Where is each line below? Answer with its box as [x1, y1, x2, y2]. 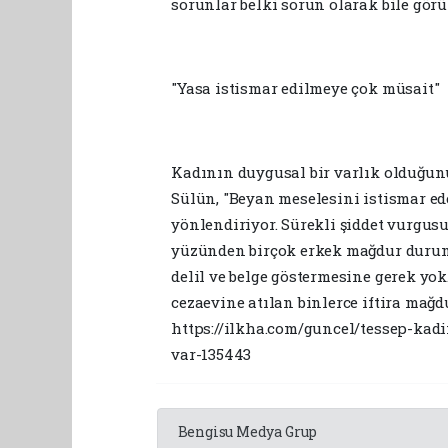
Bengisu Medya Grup [177, 422, 318, 442]
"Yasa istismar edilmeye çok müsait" [171, 78, 440, 99]
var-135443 [171, 344, 252, 365]
